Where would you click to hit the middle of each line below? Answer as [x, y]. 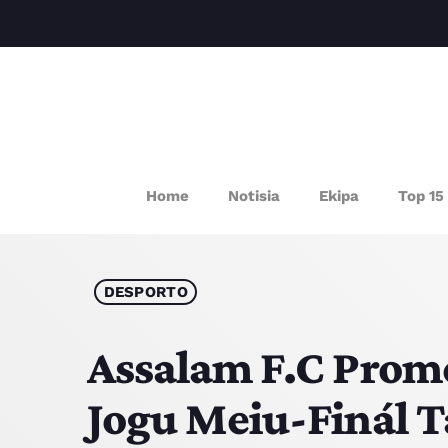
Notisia [254, 195]
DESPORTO [145, 291]
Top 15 [421, 195]
